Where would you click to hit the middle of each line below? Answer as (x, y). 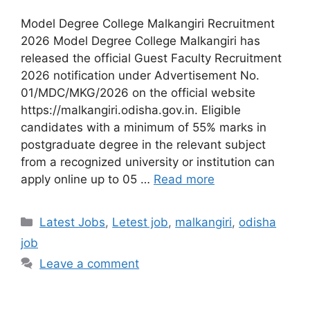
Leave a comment (90, 263)
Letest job (140, 222)
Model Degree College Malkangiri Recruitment (148, 23)
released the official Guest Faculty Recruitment (151, 58)
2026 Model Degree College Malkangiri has (140, 40)
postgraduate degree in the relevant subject (143, 144)
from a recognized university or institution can (148, 162)
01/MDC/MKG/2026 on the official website (138, 92)
